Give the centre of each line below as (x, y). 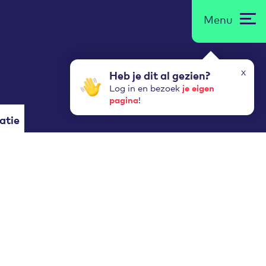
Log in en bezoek (146, 88)
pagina (124, 99)
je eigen (198, 88)
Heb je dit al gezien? (160, 75)
